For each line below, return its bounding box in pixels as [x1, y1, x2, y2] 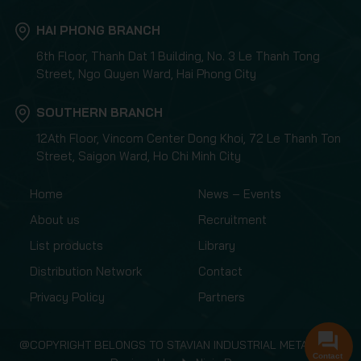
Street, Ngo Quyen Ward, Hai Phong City [36, 65, 256, 81]
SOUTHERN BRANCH [36, 104, 163, 120]
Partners [198, 288, 245, 305]
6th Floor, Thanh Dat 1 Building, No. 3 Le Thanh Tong [36, 48, 320, 64]
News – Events [198, 185, 281, 201]
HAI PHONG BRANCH [36, 22, 160, 38]
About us [30, 211, 80, 227]
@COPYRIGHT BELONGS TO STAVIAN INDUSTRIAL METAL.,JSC [19, 338, 342, 353]
